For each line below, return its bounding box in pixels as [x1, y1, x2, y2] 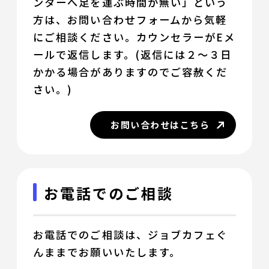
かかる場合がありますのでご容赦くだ [33, 64, 228, 80]
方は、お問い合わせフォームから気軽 [33, 12, 228, 28]
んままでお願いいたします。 [33, 244, 181, 259]
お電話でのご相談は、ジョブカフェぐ [33, 226, 228, 242]
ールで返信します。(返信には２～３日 [33, 47, 232, 62]
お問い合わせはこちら [110, 118, 210, 131]
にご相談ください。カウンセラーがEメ [33, 29, 236, 45]
